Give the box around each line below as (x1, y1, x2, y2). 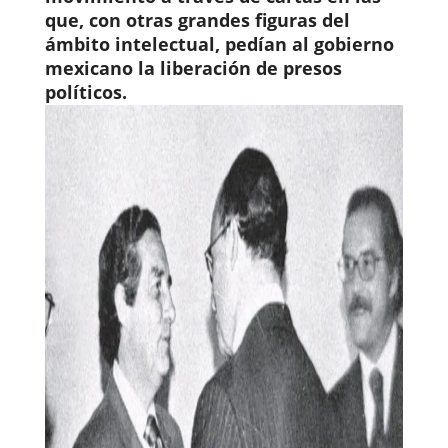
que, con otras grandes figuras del (44, 7, 350, 32)
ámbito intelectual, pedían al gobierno (44, 31, 394, 56)
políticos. (44, 79, 127, 104)
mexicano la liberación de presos (44, 55, 342, 80)
